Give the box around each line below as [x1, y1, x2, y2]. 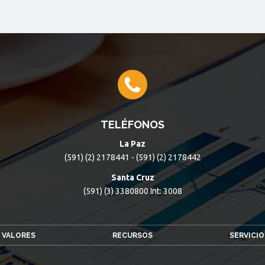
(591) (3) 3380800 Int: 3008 [83, 186, 182, 196]
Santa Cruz [111, 172, 154, 182]
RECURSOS [112, 231, 153, 240]
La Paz [119, 138, 146, 148]
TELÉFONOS [101, 118, 164, 131]
